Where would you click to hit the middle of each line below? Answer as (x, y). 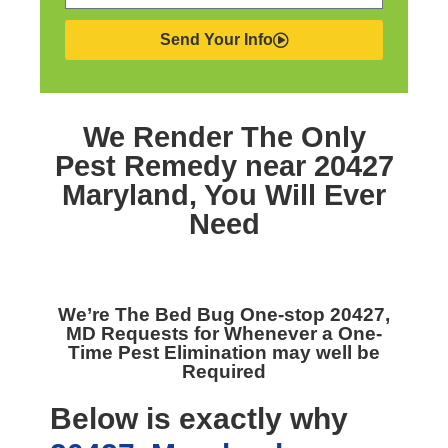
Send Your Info (216, 39)
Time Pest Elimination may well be (224, 352)
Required (224, 371)
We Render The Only (224, 137)
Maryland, (133, 195)
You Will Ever (295, 195)
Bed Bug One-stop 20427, (272, 314)
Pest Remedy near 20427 (224, 166)
